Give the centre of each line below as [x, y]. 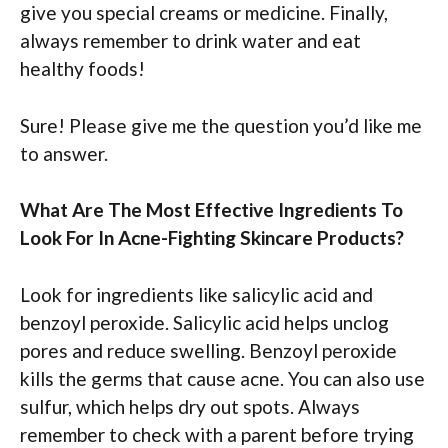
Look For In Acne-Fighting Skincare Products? [212, 238]
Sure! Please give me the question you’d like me [221, 125]
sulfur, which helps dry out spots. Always [190, 406]
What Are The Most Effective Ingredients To [211, 210]
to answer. [64, 153]
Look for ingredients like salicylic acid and [196, 294]
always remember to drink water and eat [190, 41]
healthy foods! [82, 69]
